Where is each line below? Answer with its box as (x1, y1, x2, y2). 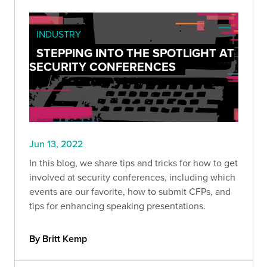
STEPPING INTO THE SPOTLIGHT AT (36, 44, 234, 61)
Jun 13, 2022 (29, 137, 83, 151)
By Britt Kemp (29, 232, 87, 246)
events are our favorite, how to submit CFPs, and (29, 185, 231, 198)
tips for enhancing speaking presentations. (29, 199, 206, 213)
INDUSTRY (36, 27, 81, 41)
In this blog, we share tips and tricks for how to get (29, 156, 238, 170)
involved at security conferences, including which (29, 170, 235, 184)
